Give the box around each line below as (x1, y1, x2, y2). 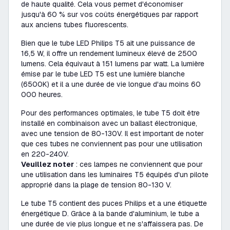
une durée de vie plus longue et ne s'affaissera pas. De (21, 219, 203, 228)
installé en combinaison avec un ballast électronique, (21, 119, 197, 128)
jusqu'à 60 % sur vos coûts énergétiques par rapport (21, 10, 198, 19)
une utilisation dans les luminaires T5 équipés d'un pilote (21, 170, 208, 179)
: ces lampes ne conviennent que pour (74, 160, 203, 169)
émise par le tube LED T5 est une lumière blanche (21, 69, 185, 79)
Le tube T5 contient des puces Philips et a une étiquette (21, 199, 207, 208)
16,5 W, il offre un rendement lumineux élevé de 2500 (21, 49, 197, 58)
